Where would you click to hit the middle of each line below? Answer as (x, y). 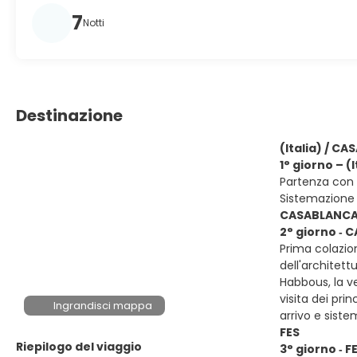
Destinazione (69, 116)
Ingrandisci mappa (103, 306)
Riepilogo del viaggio (79, 347)
